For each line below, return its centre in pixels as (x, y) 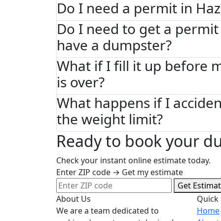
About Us (74, 199)
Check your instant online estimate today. (133, 160)
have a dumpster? (114, 45)
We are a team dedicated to (108, 210)
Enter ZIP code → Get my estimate (120, 172)
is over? (81, 82)
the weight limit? (110, 119)
